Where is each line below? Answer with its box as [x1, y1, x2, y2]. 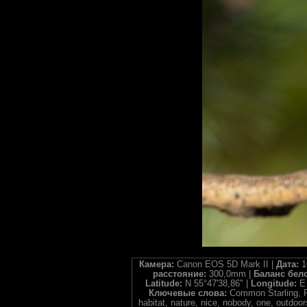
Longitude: [250, 279, 299, 288]
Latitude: [145, 279, 185, 288]
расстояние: [153, 269, 209, 279]
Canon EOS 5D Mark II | [176, 260, 276, 269]
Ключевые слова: [149, 288, 230, 298]
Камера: [138, 260, 177, 269]
